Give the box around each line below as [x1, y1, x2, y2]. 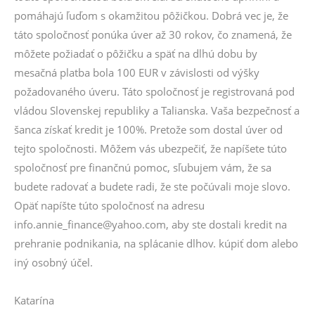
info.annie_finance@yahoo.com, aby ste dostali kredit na [14, 217, 287, 231]
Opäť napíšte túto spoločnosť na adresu [14, 198, 205, 212]
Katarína [14, 293, 54, 307]
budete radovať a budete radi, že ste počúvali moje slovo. [14, 179, 290, 193]
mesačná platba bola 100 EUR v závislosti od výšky [14, 65, 259, 79]
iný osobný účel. [14, 255, 93, 269]
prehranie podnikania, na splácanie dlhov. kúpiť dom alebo [14, 236, 298, 250]
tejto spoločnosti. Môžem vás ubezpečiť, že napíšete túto [14, 141, 287, 155]
